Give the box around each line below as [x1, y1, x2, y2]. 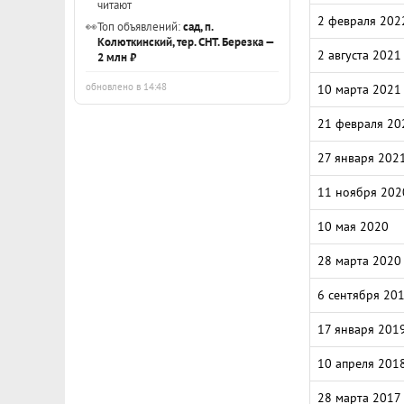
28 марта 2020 [317, 252, 401, 269]
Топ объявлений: [97, 19, 183, 33]
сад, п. [183, 19, 213, 33]
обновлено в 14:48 [86, 80, 167, 93]
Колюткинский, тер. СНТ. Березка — [97, 34, 274, 49]
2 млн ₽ [97, 50, 136, 64]
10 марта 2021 [317, 81, 401, 97]
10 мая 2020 [317, 218, 389, 234]
